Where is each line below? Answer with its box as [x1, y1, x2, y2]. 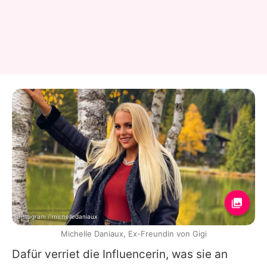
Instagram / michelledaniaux [17, 213, 97, 221]
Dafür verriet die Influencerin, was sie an [12, 247, 228, 262]
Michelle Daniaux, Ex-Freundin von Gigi [60, 229, 207, 239]
